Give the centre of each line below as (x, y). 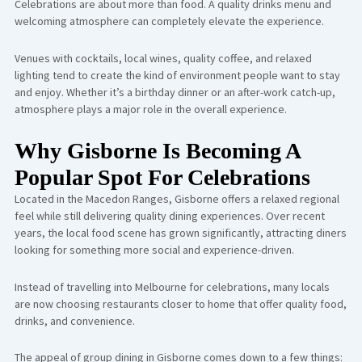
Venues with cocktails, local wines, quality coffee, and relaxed (163, 58)
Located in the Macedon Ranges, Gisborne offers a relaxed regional (177, 199)
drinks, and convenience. (74, 320)
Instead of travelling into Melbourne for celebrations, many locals (172, 286)
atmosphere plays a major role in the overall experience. (150, 109)
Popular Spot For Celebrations (162, 177)
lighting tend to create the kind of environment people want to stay (177, 75)
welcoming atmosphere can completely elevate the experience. (169, 21)
